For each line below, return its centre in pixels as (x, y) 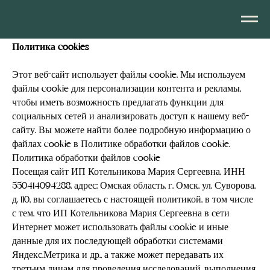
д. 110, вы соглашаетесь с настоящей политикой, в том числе (133, 200)
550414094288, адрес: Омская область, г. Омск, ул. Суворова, (134, 186)
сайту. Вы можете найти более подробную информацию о (131, 131)
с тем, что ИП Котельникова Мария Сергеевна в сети (121, 214)
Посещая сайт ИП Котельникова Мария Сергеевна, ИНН (129, 172)
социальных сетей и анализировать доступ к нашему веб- (130, 117)
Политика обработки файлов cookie (86, 159)
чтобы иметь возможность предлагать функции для (118, 103)
